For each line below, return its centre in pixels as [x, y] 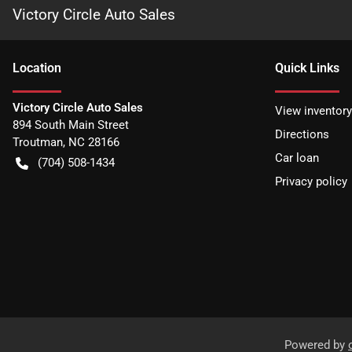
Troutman [38, 143]
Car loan [297, 158]
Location [37, 68]
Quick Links [307, 68]
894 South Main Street [71, 125]
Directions [302, 135]
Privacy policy [311, 182]
